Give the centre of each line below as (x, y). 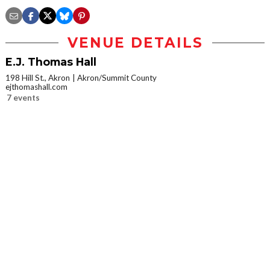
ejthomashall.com (36, 87)
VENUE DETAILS (135, 43)
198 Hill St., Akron (38, 78)
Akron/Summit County (117, 78)
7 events (23, 98)
